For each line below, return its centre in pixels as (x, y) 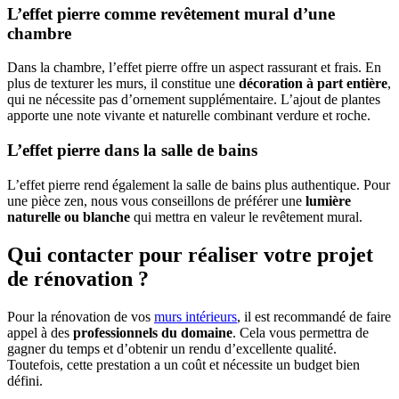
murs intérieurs (195, 316)
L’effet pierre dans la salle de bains (132, 151)
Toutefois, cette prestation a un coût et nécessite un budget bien (183, 364)
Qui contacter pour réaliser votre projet (190, 254)
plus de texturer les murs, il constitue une (123, 84)
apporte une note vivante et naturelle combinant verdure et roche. (189, 116)
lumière (326, 200)
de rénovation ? (78, 278)
